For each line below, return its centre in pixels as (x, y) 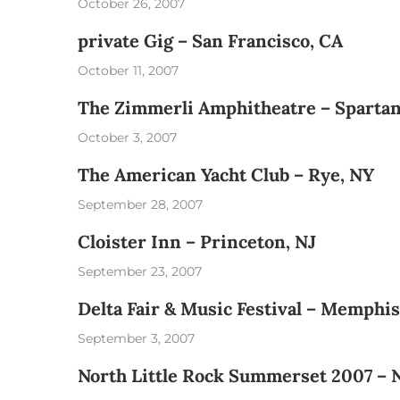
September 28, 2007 (140, 204)
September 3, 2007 (136, 338)
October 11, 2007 (128, 71)
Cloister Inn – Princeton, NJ (197, 242)
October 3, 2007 (127, 137)
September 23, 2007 (140, 271)
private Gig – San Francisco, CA (210, 41)
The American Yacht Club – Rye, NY (226, 175)
